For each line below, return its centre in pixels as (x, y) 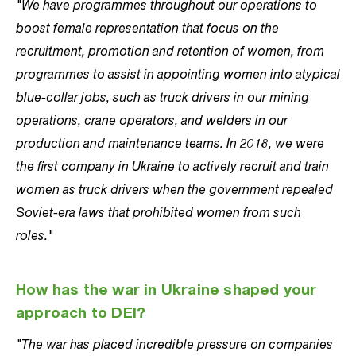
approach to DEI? (81, 315)
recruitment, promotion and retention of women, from (170, 51)
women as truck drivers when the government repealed (174, 189)
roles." (35, 235)
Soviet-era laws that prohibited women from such (159, 212)
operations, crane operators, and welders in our (152, 120)
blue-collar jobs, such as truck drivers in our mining (163, 97)
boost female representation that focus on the (147, 28)
